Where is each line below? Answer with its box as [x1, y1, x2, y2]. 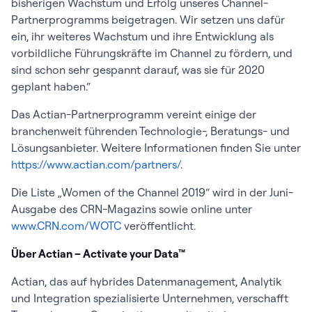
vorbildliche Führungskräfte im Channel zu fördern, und [11, 46, 292, 60]
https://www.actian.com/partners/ [11, 157, 180, 171]
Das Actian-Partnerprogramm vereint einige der [11, 107, 256, 121]
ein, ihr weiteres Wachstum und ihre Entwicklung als [11, 29, 274, 43]
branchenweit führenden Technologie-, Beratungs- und [11, 124, 290, 138]
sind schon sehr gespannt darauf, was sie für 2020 [11, 63, 265, 77]
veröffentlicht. [121, 219, 196, 233]
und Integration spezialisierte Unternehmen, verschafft [11, 291, 288, 305]
